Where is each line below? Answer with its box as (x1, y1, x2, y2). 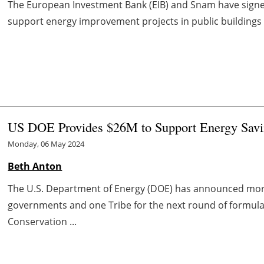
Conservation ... (8, 214, 77, 228)
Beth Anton (8, 159, 62, 173)
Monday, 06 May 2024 (8, 138, 85, 149)
